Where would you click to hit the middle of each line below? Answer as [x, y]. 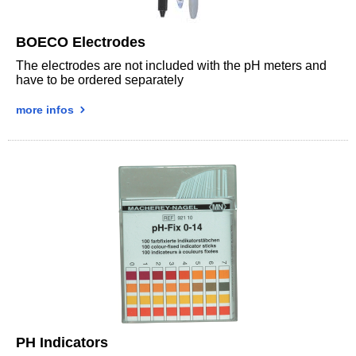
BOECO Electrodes [81, 42]
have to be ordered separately [100, 79]
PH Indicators [62, 342]
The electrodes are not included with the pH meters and [171, 65]
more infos [46, 109]
